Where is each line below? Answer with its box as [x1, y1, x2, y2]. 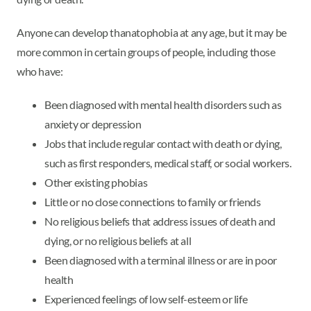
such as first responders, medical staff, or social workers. [44, 155, 294, 169]
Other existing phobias [44, 175, 148, 189]
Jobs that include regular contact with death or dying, [44, 136, 282, 150]
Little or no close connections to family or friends [44, 194, 263, 208]
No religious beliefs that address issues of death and [44, 214, 276, 228]
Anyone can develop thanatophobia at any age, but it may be [17, 25, 287, 39]
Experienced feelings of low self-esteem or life [44, 292, 248, 305]
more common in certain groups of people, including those [17, 44, 276, 58]
